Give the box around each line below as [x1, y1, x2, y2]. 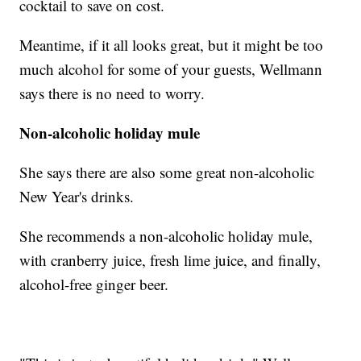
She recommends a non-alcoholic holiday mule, [19, 225, 313, 246]
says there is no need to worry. [19, 82, 205, 103]
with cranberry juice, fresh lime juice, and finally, [19, 249, 322, 270]
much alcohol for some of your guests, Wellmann [19, 58, 323, 79]
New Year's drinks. [19, 185, 135, 206]
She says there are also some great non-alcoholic [19, 161, 315, 182]
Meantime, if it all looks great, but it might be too [19, 34, 324, 55]
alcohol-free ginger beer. [19, 273, 169, 294]
